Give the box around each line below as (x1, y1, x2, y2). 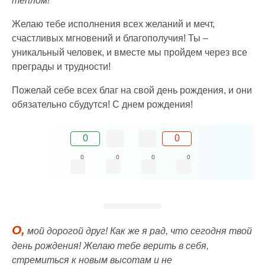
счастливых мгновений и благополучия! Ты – (12, 33, 208, 44)
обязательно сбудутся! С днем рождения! (12, 99, 193, 110)
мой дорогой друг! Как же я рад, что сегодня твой (25, 226, 252, 237)
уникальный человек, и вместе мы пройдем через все (12, 47, 247, 58)
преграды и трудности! (12, 62, 111, 72)
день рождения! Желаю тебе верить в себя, (12, 241, 209, 251)
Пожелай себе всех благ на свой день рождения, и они (12, 85, 252, 96)
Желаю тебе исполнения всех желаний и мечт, (12, 19, 215, 30)
